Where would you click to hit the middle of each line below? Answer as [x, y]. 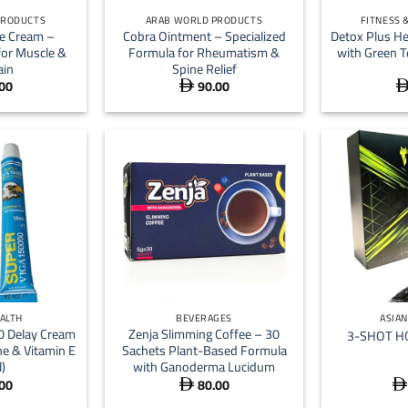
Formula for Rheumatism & [204, 52]
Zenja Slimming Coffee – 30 [204, 334]
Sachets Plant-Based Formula [204, 351]
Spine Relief [204, 68]
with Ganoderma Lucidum [204, 367]
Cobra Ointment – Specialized [204, 36]
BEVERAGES [204, 318]
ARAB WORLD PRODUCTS [204, 20]
